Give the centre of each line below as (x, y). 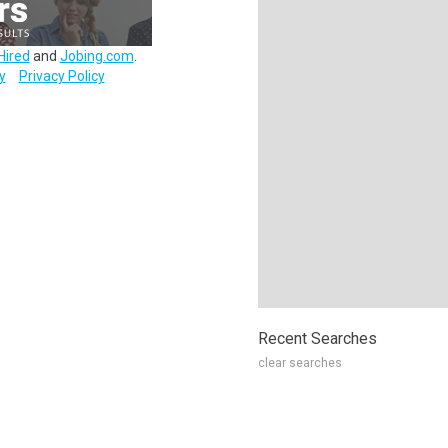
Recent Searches (317, 338)
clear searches (300, 363)
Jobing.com (96, 56)
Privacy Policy (61, 76)
